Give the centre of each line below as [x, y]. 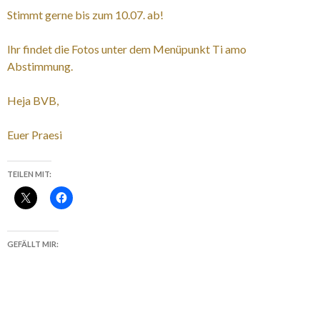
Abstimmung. [40, 66]
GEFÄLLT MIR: [33, 244]
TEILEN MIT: [29, 174]
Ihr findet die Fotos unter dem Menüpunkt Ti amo [127, 49]
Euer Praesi [35, 134]
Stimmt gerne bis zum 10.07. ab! [85, 14]
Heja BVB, [33, 100]
